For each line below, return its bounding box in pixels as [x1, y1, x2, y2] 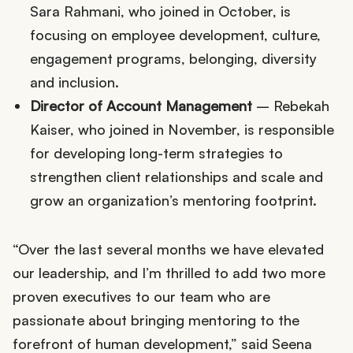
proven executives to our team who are [13, 288, 270, 306]
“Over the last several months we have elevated [13, 240, 324, 258]
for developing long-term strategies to [29, 144, 283, 162]
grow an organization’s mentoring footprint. [29, 191, 317, 210]
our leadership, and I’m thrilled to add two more [13, 264, 325, 282]
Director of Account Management [29, 97, 252, 115]
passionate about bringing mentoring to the [13, 311, 299, 329]
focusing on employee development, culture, [29, 26, 321, 44]
